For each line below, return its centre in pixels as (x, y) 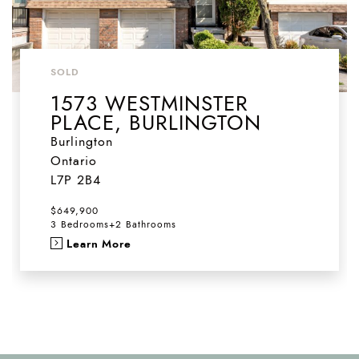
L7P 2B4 (75, 180)
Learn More (99, 243)
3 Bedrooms (79, 224)
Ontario (73, 161)
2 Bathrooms (145, 224)
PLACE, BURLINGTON (155, 122)
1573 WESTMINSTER (149, 103)
